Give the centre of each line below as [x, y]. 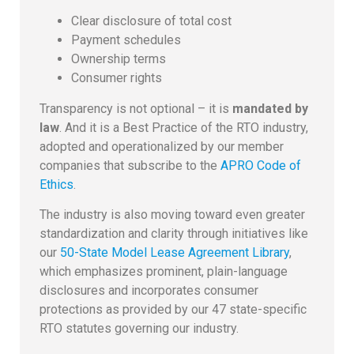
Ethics [56, 184]
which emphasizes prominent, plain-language [164, 272]
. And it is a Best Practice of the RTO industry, [184, 127]
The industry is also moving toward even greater [172, 215]
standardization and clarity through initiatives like [174, 234]
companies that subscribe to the [130, 165]
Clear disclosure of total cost [151, 21]
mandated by [270, 108]
